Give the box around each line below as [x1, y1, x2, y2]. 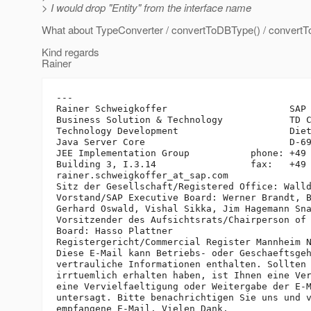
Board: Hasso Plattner [56, 226, 173, 237]
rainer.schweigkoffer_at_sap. [56, 170, 212, 181]
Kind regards [42, 44, 99, 60]
